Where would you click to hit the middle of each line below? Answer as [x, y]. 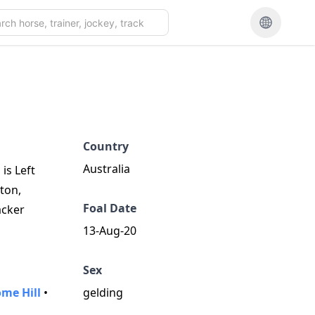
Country [106, 146]
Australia [107, 169]
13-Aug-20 [110, 231]
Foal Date [110, 208]
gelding [103, 292]
